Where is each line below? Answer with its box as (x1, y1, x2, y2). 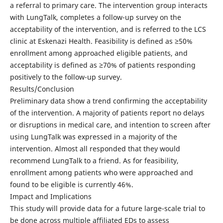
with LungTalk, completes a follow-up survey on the (9, 12, 181, 22)
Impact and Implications (9, 191, 92, 201)
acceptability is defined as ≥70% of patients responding (9, 60, 196, 70)
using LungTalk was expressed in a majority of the (9, 131, 177, 141)
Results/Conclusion (9, 84, 74, 94)
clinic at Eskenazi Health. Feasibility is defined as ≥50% (9, 36, 193, 46)
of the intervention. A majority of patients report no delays (9, 108, 205, 117)
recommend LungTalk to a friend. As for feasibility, (9, 155, 179, 165)
